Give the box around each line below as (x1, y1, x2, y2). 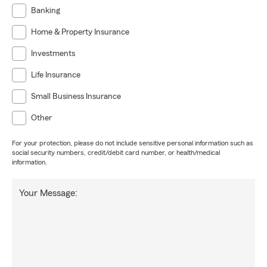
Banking (31, 7, 60, 15)
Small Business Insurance (31, 92, 121, 101)
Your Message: (19, 188, 77, 198)
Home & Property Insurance (31, 28, 129, 36)
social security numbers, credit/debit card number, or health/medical (12, 149, 220, 156)
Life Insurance (31, 71, 80, 79)
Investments (31, 49, 75, 58)
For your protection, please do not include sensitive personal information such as (12, 139, 253, 147)
